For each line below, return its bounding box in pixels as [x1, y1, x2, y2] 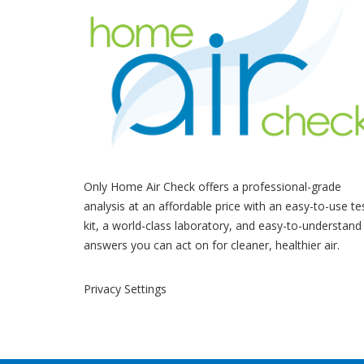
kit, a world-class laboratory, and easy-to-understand [84, 218, 362, 234]
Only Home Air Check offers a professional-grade [84, 179, 341, 195]
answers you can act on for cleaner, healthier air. [84, 237, 340, 253]
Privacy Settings [84, 281, 167, 297]
